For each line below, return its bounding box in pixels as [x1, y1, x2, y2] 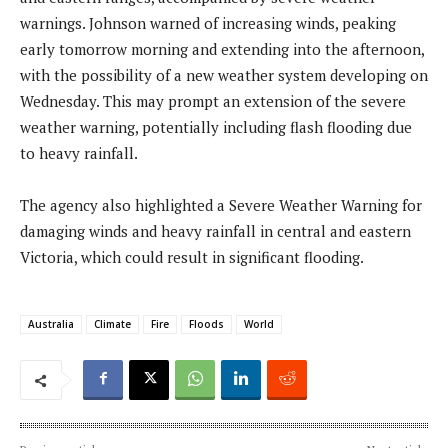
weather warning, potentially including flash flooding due [20, 116, 412, 137]
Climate [94, 316, 131, 331]
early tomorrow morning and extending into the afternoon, [20, 38, 424, 59]
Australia [28, 316, 74, 331]
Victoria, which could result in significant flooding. [20, 246, 364, 267]
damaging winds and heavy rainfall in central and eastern [20, 220, 411, 241]
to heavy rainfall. [20, 142, 138, 163]
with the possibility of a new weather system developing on [20, 64, 428, 85]
